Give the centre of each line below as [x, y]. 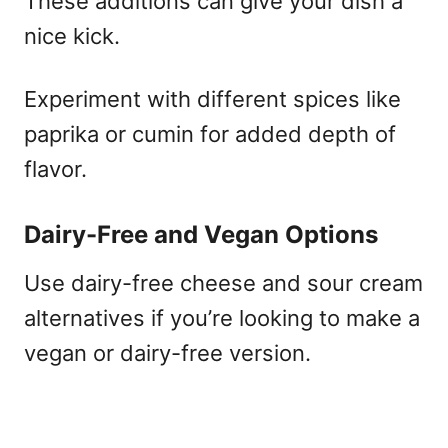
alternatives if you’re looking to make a [222, 317]
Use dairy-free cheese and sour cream [223, 282]
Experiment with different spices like [212, 98]
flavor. [55, 168]
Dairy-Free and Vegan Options [201, 234]
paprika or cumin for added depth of [210, 133]
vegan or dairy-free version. [167, 352]
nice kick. [72, 35]
